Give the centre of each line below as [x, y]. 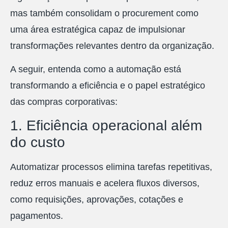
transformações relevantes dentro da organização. [112, 46]
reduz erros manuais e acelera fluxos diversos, [105, 183]
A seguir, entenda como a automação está [96, 69]
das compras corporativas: [64, 102]
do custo [38, 142]
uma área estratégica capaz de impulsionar [98, 29]
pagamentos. [37, 216]
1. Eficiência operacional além [106, 126]
